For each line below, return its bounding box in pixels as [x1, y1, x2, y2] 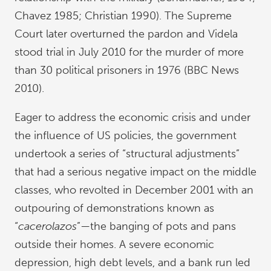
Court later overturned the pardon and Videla [15, 27, 238, 41]
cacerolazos [18, 220, 77, 233]
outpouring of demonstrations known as [15, 201, 214, 215]
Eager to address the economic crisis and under [15, 111, 250, 124]
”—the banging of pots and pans [77, 220, 236, 233]
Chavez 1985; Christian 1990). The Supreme [15, 9, 232, 22]
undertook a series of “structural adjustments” [15, 147, 240, 160]
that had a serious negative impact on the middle [15, 165, 256, 178]
